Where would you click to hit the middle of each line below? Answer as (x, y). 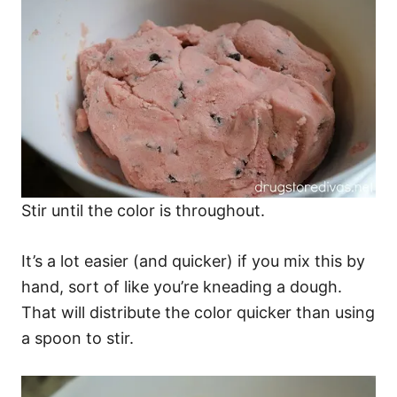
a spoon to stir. (78, 338)
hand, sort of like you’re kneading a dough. (182, 287)
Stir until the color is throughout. (143, 210)
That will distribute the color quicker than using (198, 312)
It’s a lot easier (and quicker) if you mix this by (193, 261)
